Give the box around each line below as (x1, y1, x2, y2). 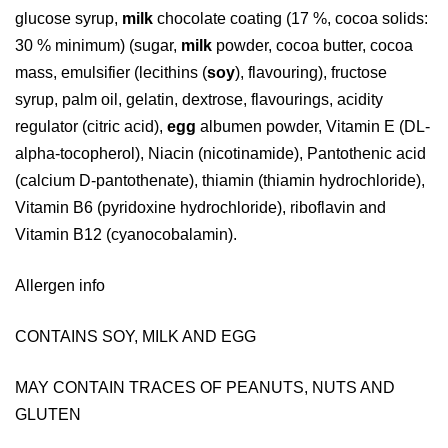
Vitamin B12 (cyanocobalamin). (15, 226, 237, 243)
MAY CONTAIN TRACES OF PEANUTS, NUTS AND (15, 379, 395, 396)
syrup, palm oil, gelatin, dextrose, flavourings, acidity (15, 91, 383, 108)
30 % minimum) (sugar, (15, 37, 181, 54)
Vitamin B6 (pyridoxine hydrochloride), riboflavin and (15, 199, 386, 216)
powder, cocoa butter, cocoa (216, 37, 413, 54)
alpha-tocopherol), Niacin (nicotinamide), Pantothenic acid (15, 145, 426, 162)
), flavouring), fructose (235, 64, 387, 81)
